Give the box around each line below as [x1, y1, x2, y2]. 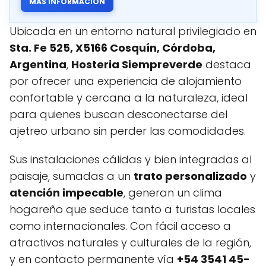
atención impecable [9, 185, 123, 200]
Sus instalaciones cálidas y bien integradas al [9, 152, 252, 167]
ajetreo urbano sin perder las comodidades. [9, 123, 246, 138]
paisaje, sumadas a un [9, 169, 134, 183]
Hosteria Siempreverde [71, 57, 202, 72]
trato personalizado [134, 169, 247, 183]
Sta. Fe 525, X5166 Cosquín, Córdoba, [9, 40, 216, 55]
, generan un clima [123, 185, 222, 200]
